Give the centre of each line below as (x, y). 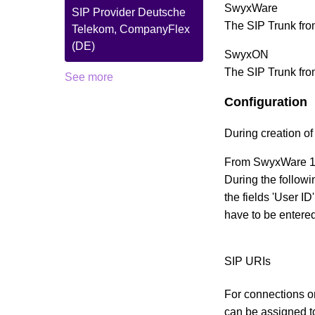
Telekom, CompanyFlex (131, 29)
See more (89, 77)
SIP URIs (248, 262)
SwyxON (248, 55)
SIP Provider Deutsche (129, 12)
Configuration (266, 102)
